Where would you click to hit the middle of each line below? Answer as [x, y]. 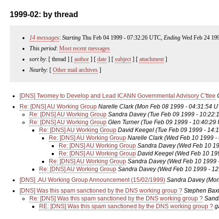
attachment [152, 59]
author [82, 59]
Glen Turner [124, 122]
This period [43, 48]
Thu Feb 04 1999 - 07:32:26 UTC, [122, 38]
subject [123, 59]
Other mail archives [75, 70]
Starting [71, 38]
